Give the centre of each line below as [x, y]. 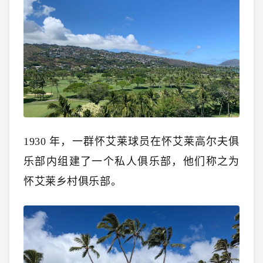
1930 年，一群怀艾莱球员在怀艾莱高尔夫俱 [131, 141]
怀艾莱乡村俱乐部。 [73, 181]
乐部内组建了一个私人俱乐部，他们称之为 [131, 161]
